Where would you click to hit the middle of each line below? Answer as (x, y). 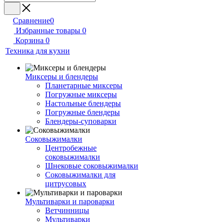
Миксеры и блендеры (62, 77)
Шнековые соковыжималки (92, 166)
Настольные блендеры (83, 103)
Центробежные (71, 148)
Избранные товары (48, 30)
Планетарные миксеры (84, 85)
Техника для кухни (38, 51)
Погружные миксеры (81, 94)
